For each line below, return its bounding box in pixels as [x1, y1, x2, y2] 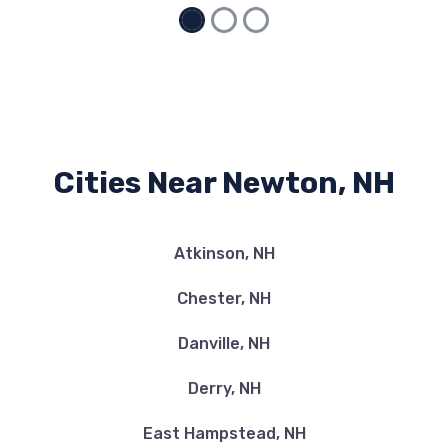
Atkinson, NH [173, 244, 275, 263]
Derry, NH [187, 379, 261, 398]
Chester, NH [177, 289, 271, 308]
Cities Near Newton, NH [53, 165, 395, 201]
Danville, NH [178, 334, 270, 353]
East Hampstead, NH [142, 424, 306, 443]
